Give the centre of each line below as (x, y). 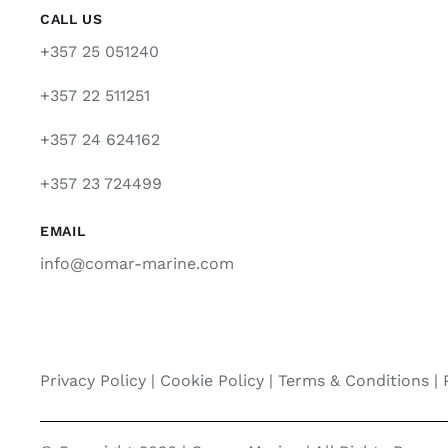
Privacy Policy (92, 381)
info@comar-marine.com (136, 264)
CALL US (71, 19)
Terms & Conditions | (360, 381)
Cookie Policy (211, 381)
